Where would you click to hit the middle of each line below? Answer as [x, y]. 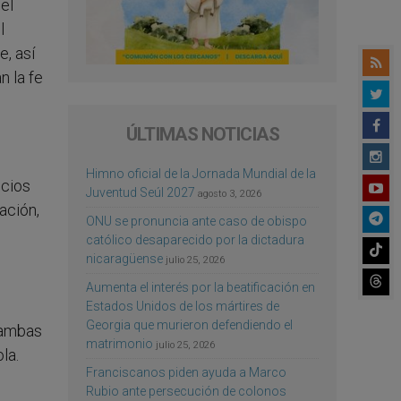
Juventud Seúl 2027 [141, 192]
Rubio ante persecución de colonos [186, 391]
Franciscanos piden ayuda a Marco [186, 372]
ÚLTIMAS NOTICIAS [202, 134]
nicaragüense [124, 258]
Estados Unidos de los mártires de [183, 306]
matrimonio [119, 343]
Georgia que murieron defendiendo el [189, 324]
